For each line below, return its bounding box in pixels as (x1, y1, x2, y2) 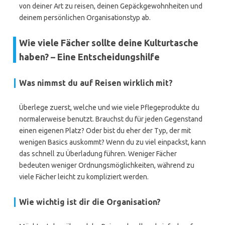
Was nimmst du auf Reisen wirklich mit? (19, 78, 173, 87)
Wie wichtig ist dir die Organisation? (19, 197, 161, 206)
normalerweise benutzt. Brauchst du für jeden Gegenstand (19, 115, 202, 123)
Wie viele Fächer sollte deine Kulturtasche (19, 38, 198, 48)
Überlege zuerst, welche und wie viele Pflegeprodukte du (19, 103, 199, 111)
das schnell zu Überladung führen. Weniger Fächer (19, 150, 177, 158)
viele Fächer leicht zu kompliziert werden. (19, 173, 149, 181)
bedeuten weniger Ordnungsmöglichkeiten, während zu (19, 161, 194, 169)
